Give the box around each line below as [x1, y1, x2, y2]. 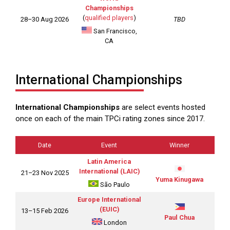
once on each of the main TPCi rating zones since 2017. [15, 114, 205, 124]
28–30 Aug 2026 [21, 15, 69, 24]
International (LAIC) [79, 167, 140, 175]
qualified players [84, 14, 133, 22]
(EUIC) [99, 205, 119, 213]
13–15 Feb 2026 [21, 206, 68, 215]
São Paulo [99, 181, 130, 188]
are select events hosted [120, 103, 205, 112]
